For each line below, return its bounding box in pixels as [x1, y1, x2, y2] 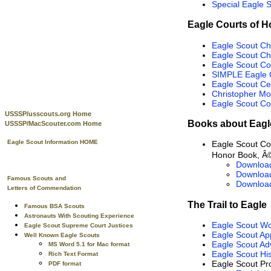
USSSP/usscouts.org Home [5, 110, 91, 117]
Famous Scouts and [7, 175, 66, 181]
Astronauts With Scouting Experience [24, 212, 134, 219]
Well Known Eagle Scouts [24, 232, 100, 238]
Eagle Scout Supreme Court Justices [24, 222, 133, 229]
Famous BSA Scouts [24, 203, 85, 209]
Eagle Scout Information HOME [7, 139, 98, 145]
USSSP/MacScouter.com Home [5, 120, 102, 127]
